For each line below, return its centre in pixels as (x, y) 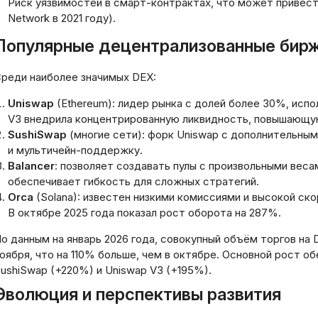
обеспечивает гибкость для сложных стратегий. (133, 181)
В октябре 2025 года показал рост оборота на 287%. (144, 213)
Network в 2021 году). (62, 18)
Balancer (31, 166)
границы (230, 36)
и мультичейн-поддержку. (75, 150)
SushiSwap (37, 135)
